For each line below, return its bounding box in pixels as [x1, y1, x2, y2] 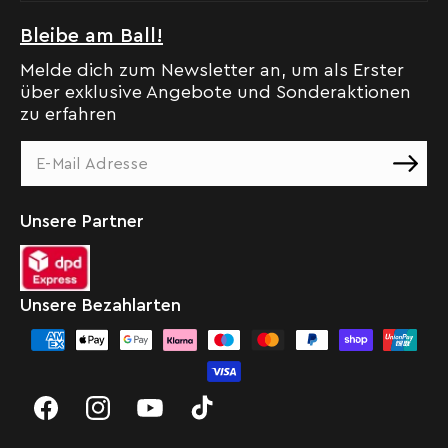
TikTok [186, 412, 238, 429]
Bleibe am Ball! [20, 26, 163, 46]
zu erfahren [20, 105, 117, 123]
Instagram [82, 412, 155, 429]
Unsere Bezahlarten [20, 296, 181, 315]
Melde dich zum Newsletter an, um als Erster [20, 61, 404, 79]
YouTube [134, 412, 200, 429]
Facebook [30, 412, 106, 429]
